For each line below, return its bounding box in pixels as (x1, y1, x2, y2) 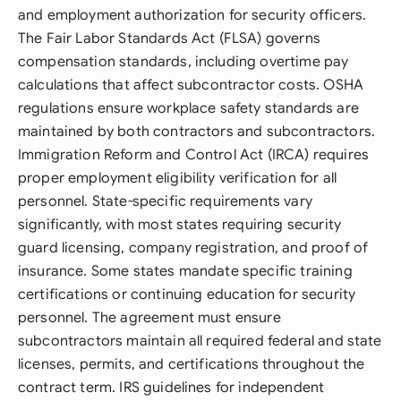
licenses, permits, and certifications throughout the (18, 355, 365, 373)
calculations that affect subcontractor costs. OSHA (18, 76, 364, 94)
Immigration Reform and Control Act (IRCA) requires (18, 146, 370, 164)
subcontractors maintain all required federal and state (18, 332, 382, 350)
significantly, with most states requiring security (18, 216, 342, 234)
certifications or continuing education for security (18, 286, 356, 303)
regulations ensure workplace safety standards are (18, 99, 359, 117)
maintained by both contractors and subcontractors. (18, 123, 376, 141)
